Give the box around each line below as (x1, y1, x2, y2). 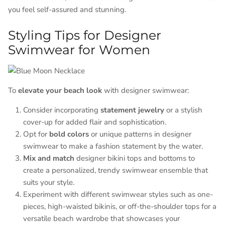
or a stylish (164, 105, 202, 116)
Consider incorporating (23, 105, 100, 116)
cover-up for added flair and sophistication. (23, 117, 166, 128)
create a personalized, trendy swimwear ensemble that (23, 165, 208, 176)
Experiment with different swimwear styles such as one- (23, 189, 213, 200)
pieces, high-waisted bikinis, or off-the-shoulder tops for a (23, 201, 216, 212)
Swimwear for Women (8, 42, 150, 58)
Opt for (23, 129, 49, 140)
